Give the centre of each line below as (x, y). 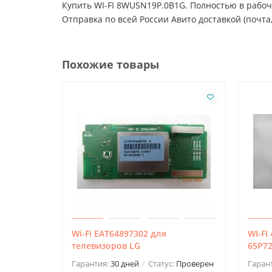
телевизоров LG (106, 245)
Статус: (161, 263)
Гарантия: (91, 263)
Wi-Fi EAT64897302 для (119, 233)
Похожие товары (110, 64)
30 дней (125, 263)
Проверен (195, 263)
